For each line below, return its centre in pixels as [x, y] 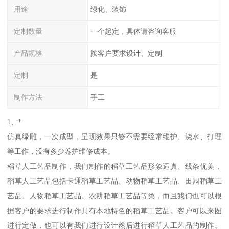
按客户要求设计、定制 [126, 53]
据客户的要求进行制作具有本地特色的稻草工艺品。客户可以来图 [114, 211]
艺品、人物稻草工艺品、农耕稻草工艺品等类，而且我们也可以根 [114, 196]
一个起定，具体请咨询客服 [133, 31]
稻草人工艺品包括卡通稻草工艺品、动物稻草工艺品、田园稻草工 [114, 181]
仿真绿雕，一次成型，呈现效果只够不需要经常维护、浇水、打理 [114, 137]
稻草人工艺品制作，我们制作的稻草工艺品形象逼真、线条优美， [114, 166]
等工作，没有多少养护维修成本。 [61, 152]
